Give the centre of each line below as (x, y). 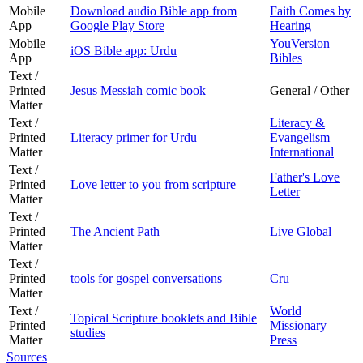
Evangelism (300, 137)
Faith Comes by (310, 11)
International (302, 152)
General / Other (310, 90)
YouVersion (300, 43)
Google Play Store (117, 25)
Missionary (298, 325)
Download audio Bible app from (154, 11)
